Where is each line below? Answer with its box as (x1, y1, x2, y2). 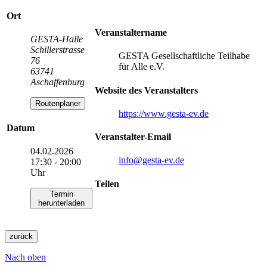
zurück (10, 231, 33, 241)
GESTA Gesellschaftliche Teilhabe (119, 51, 250, 61)
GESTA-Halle (30, 34, 83, 45)
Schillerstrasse (30, 45, 85, 55)
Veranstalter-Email (95, 132, 171, 142)
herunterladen (38, 198, 85, 207)
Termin (49, 189, 73, 198)
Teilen (95, 178, 119, 189)
